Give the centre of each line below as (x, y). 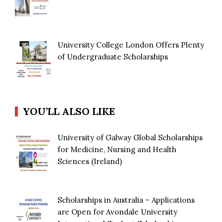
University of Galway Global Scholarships (130, 138)
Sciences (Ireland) (90, 162)
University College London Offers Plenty (131, 45)
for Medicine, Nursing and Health (117, 150)
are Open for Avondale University (118, 212)
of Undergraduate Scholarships (113, 56)
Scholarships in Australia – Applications (126, 200)
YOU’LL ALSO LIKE (69, 111)
